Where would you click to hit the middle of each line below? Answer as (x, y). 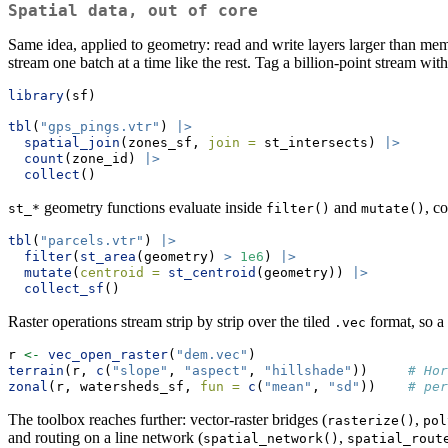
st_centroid (212, 273)
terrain (36, 371)
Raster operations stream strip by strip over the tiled (171, 322)
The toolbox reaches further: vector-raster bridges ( (167, 420)
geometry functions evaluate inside (153, 208)
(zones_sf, (164, 143)
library (36, 96)
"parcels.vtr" (92, 241)
